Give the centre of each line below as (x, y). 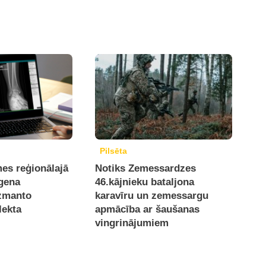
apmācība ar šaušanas (148, 209)
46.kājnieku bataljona (145, 182)
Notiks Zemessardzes (146, 168)
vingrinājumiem (132, 223)
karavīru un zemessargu (152, 195)
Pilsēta (114, 151)
